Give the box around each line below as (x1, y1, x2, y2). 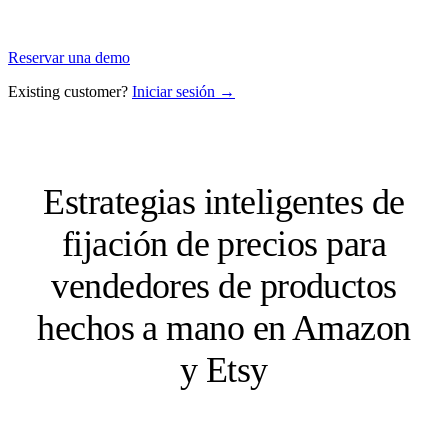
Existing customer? (8, 82, 132, 100)
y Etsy (180, 349, 268, 390)
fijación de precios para (61, 223, 387, 264)
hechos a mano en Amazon (37, 307, 411, 348)
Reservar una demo (8, 48, 130, 66)
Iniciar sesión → (132, 82, 235, 100)
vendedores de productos (51, 265, 397, 306)
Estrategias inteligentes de (43, 181, 405, 222)
